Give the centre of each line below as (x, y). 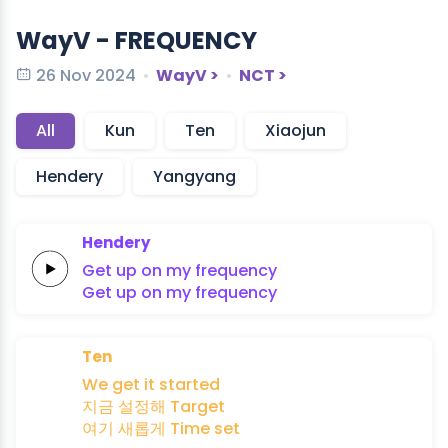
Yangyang (194, 176)
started (189, 384)
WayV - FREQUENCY (136, 40)
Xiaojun (295, 130)
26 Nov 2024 (86, 75)
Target (197, 406)
